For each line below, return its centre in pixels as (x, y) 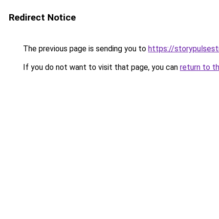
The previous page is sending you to (85, 49)
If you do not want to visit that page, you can (100, 67)
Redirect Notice (42, 17)
